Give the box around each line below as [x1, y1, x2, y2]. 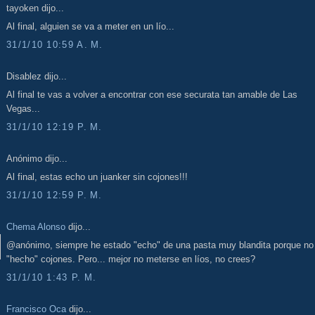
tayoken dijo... [6, 2, 64, 13]
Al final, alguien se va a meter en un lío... [6, 21, 174, 32]
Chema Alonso [6, 221, 65, 232]
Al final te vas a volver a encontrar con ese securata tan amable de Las [6, 89, 297, 101]
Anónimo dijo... [6, 153, 67, 164]
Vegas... [6, 103, 40, 115]
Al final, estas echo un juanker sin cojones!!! [6, 172, 188, 183]
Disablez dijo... [6, 70, 67, 82]
